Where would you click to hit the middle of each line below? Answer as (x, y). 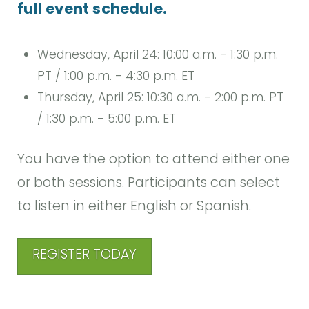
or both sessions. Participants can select (149, 183)
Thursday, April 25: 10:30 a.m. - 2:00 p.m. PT (161, 97)
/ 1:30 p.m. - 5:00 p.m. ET (107, 118)
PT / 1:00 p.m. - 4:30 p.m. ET (116, 76)
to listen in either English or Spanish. (134, 206)
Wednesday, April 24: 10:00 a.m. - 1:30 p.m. (158, 54)
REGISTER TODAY (85, 255)
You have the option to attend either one (154, 159)
